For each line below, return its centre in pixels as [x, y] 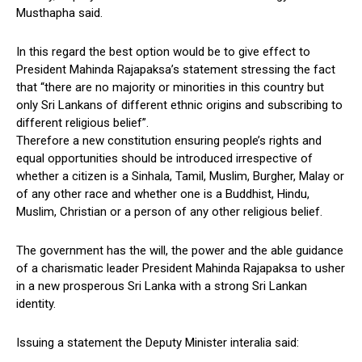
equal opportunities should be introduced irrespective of [164, 159]
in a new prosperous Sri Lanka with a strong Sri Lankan [162, 286]
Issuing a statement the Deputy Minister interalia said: [158, 343]
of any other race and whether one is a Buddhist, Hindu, [163, 194]
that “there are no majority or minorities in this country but [170, 88]
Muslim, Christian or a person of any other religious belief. [169, 212]
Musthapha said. [59, 13]
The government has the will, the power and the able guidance [180, 251]
